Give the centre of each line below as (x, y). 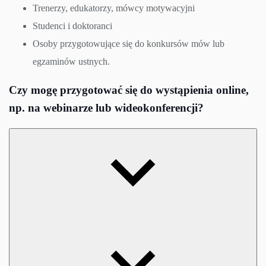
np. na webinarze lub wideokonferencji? (106, 108)
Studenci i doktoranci (72, 26)
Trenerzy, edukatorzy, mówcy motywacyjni (114, 8)
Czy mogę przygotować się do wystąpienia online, (129, 90)
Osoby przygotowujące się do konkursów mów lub (129, 43)
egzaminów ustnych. (71, 61)
